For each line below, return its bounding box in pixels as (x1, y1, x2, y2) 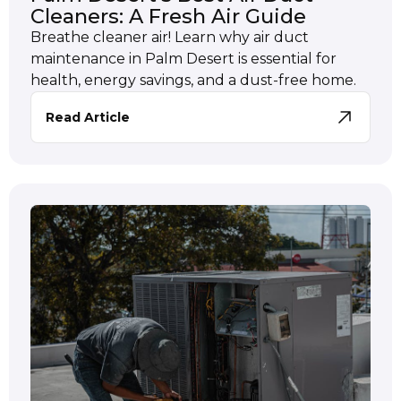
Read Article (45, 108, 130, 125)
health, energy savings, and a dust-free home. (30, 72, 356, 90)
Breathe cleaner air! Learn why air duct (30, 29, 309, 47)
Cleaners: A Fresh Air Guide (30, 4, 306, 30)
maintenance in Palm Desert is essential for (30, 50, 337, 68)
